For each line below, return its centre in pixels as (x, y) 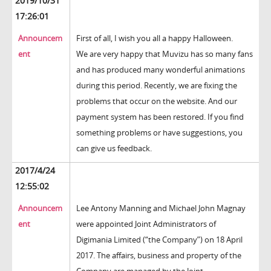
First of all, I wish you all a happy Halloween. (155, 38)
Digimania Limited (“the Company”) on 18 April (159, 240)
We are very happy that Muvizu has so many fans (165, 54)
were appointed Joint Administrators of (146, 224)
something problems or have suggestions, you (159, 133)
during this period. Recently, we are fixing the (157, 86)
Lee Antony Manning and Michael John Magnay (161, 208)
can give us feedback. (114, 149)
